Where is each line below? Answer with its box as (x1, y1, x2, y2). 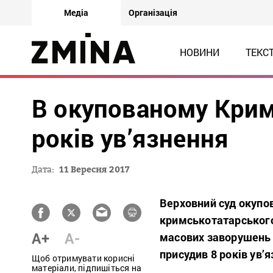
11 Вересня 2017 (59, 164, 129, 174)
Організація (129, 7, 177, 18)
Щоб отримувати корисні (32, 252, 135, 264)
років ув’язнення (32, 122, 229, 154)
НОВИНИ (179, 46, 219, 58)
